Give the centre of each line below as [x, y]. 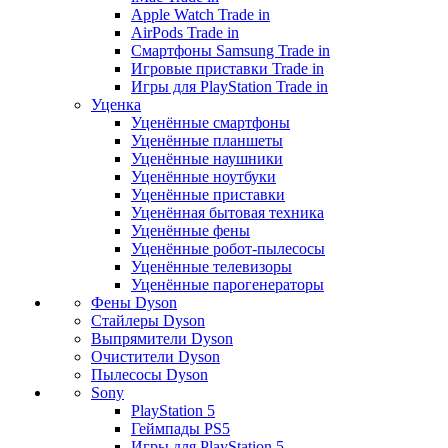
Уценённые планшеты [207, 141]
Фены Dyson [134, 303]
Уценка [116, 105]
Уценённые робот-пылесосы [228, 249]
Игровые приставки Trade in [227, 69]
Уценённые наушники [207, 159]
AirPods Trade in [185, 33]
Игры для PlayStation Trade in [229, 87]
